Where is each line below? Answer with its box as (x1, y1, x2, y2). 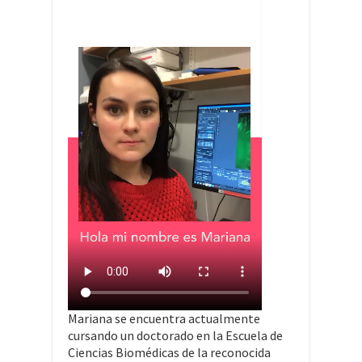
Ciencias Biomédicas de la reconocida (68, 343, 271, 360)
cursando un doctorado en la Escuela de (68, 326, 283, 343)
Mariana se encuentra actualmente (68, 309, 260, 326)
